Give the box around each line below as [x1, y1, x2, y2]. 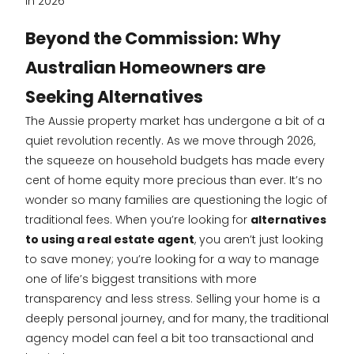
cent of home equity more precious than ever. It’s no [25, 172, 322, 189]
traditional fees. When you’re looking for [25, 212, 250, 228]
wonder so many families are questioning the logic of [25, 192, 327, 209]
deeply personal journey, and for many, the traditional [25, 311, 329, 327]
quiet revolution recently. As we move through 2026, [25, 133, 315, 149]
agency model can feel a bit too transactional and [25, 330, 314, 347]
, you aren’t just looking [194, 232, 323, 248]
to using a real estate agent [25, 232, 194, 248]
